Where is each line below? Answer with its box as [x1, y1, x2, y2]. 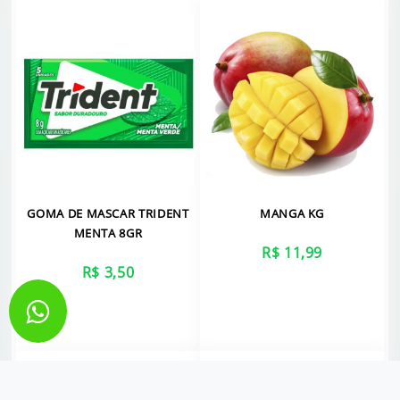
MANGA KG [259, 205, 325, 222]
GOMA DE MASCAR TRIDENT [27, 205, 189, 222]
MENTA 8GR [73, 225, 143, 242]
